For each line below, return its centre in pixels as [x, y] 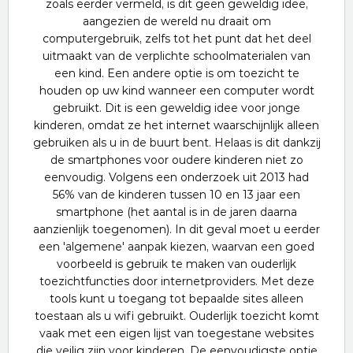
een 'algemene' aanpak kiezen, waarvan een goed [176, 247]
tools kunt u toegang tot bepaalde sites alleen [176, 299]
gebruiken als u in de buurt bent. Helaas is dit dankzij [176, 143]
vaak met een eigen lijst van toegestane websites [176, 333]
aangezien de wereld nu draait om [176, 21]
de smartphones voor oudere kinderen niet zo [176, 160]
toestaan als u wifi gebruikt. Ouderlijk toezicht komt [176, 316]
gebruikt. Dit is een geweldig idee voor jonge [176, 108]
